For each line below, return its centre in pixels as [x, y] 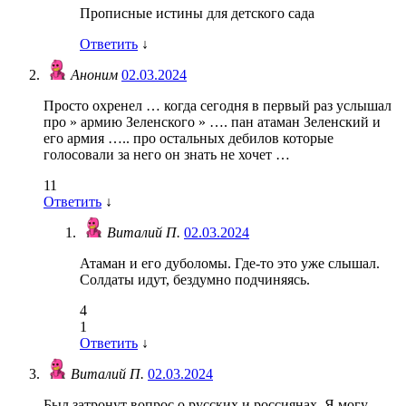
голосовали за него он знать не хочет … [167, 155]
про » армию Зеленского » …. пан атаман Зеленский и [212, 122]
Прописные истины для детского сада [197, 14]
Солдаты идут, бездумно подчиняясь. [195, 280]
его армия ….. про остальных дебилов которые [188, 139]
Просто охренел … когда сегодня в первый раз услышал [217, 106]
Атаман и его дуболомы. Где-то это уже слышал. [230, 264]
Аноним [96, 75]
